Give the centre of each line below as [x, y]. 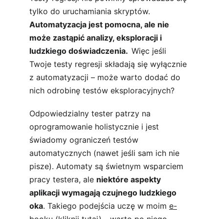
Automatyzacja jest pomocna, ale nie [100, 24]
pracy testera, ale [63, 179]
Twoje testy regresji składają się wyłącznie [109, 64]
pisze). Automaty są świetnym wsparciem [108, 166]
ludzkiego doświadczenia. [80, 51]
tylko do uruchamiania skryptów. [91, 11]
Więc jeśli [150, 51]
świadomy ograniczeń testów [85, 140]
